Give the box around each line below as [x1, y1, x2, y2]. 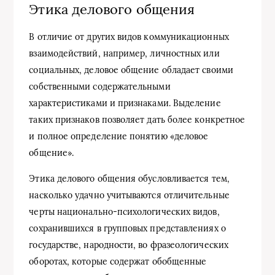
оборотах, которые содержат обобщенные [29, 256, 207, 268]
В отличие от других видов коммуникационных [29, 31, 229, 43]
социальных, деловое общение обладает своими [29, 64, 233, 76]
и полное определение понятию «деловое [29, 131, 209, 142]
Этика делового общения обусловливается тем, [29, 173, 230, 185]
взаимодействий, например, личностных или [29, 48, 220, 60]
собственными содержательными [29, 81, 171, 93]
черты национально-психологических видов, [29, 206, 220, 218]
